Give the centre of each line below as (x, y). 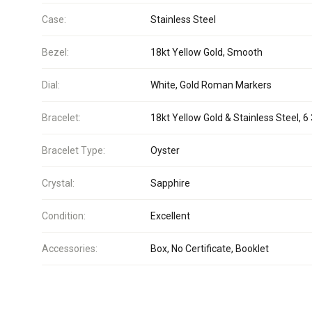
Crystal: (58, 183)
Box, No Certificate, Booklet (210, 249)
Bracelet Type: (73, 150)
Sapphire (170, 183)
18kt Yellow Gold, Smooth (206, 52)
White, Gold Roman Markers (211, 85)
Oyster (165, 150)
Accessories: (70, 249)
